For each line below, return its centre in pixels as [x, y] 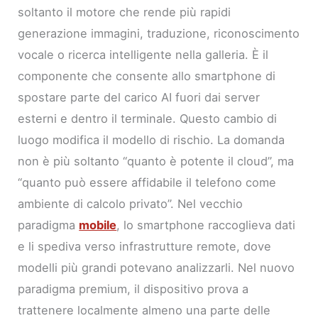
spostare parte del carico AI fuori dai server [139, 97]
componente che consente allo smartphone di [147, 76]
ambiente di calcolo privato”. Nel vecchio [131, 203]
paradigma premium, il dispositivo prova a [133, 289]
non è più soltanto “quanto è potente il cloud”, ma [156, 161]
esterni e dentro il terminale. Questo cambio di [148, 118]
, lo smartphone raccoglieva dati [206, 225]
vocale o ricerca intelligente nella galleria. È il [143, 54]
